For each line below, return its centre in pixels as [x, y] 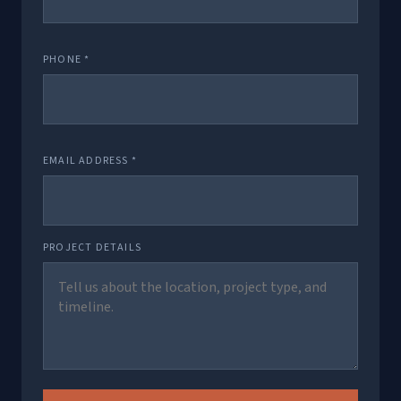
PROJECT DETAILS [92, 247]
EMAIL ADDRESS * [90, 161]
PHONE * [67, 60]
